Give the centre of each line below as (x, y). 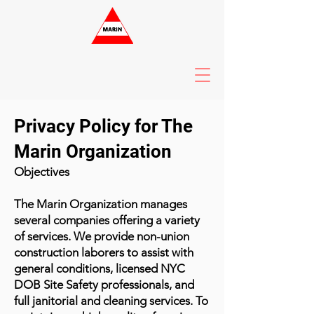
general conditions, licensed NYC (100, 268)
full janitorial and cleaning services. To (111, 301)
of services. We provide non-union (102, 236)
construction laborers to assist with (104, 252)
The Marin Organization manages (101, 204)
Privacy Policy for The (103, 126)
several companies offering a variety (107, 220)
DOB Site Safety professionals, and (104, 285)
